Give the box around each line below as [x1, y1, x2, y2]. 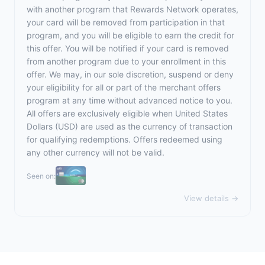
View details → [184, 193, 238, 203]
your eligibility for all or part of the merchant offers [27, 82, 221, 92]
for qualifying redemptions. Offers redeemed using [27, 134, 222, 144]
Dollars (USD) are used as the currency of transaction [27, 121, 232, 131]
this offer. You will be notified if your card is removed [27, 43, 229, 53]
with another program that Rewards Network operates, [27, 4, 238, 14]
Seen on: [27, 171, 56, 180]
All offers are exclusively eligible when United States [27, 108, 228, 118]
